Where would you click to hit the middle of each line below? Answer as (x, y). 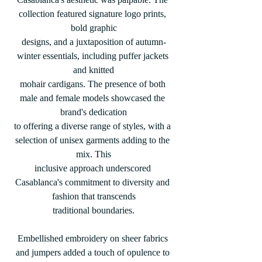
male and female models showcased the (94, 98)
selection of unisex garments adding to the (94, 140)
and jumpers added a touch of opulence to (94, 252)
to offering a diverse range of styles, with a (94, 126)
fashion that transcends (94, 196)
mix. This (94, 154)
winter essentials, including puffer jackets (94, 56)
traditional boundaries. (94, 210)
